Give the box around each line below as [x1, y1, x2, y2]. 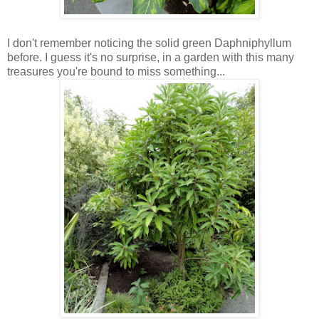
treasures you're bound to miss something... [7, 65, 225, 78]
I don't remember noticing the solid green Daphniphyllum [7, 36, 291, 49]
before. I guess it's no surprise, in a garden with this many [7, 51, 294, 63]
